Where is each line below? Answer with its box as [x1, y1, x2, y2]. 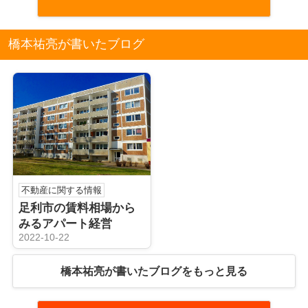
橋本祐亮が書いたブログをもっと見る [60, 265, 247, 278]
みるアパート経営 [18, 217, 112, 231]
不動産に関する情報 [21, 185, 102, 196]
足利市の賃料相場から [18, 201, 135, 215]
